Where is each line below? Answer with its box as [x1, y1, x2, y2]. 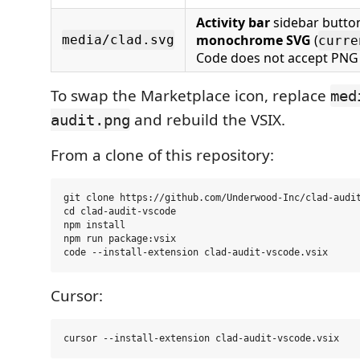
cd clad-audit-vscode [63, 206, 176, 217]
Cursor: [51, 285, 103, 306]
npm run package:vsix [63, 233, 176, 244]
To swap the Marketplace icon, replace [51, 85, 330, 106]
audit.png [51, 111, 130, 129]
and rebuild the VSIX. [130, 109, 285, 130]
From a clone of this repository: [51, 145, 274, 166]
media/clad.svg [62, 32, 174, 47]
